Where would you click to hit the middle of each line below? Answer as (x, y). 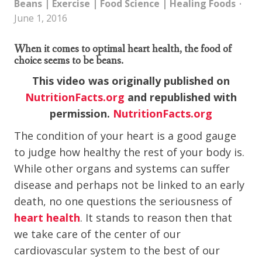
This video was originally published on (131, 81)
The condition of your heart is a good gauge (125, 136)
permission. (81, 113)
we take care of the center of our (97, 234)
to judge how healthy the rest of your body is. (129, 152)
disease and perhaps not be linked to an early (129, 185)
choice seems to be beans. (69, 61)
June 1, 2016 (41, 18)
